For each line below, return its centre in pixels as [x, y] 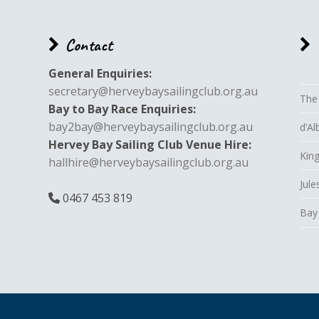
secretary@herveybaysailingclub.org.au [153, 91]
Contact [89, 45]
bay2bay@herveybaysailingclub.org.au [150, 127]
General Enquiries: [100, 74]
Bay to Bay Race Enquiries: [122, 109]
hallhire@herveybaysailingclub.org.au [148, 163]
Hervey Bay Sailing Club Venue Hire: [150, 145]
